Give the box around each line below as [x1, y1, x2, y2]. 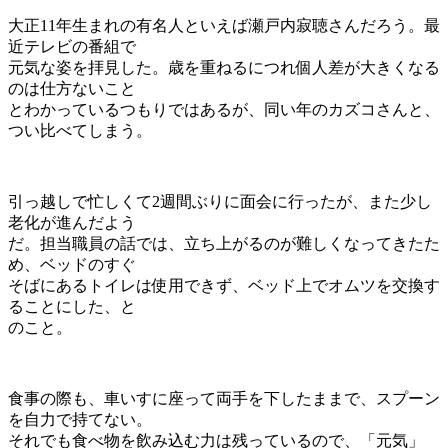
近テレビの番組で [8, 38, 136, 56]
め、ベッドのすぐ [8, 256, 136, 274]
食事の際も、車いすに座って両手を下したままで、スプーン [8, 390, 440, 408]
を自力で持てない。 [8, 411, 152, 429]
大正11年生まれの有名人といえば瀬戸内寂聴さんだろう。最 [8, 17, 440, 35]
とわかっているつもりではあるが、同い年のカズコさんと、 [8, 101, 440, 119]
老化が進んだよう [8, 214, 136, 232]
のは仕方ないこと [8, 80, 136, 98]
